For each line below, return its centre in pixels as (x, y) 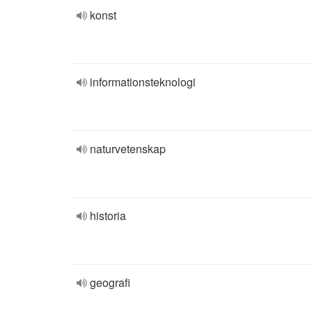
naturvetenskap (128, 149)
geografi (110, 282)
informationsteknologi (143, 82)
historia (108, 216)
